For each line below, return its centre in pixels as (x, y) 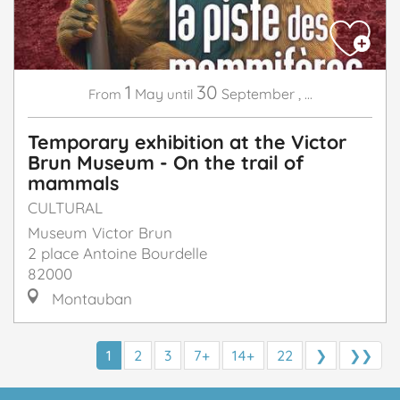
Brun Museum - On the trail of (166, 162)
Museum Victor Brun (100, 233)
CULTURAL (65, 208)
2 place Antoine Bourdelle (117, 254)
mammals (73, 183)
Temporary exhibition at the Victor (187, 142)
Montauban (90, 299)
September (258, 94)
